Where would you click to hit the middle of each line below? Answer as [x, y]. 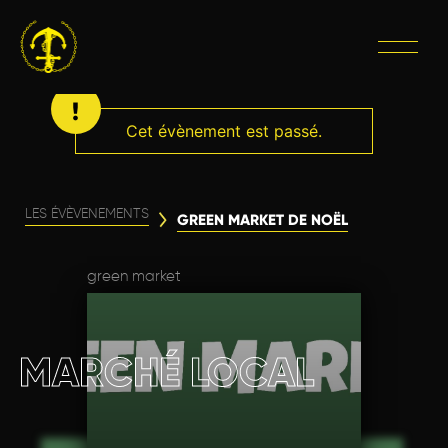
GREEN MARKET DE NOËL [262, 219]
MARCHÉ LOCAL [167, 372]
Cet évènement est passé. [224, 131]
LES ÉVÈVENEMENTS [87, 214]
